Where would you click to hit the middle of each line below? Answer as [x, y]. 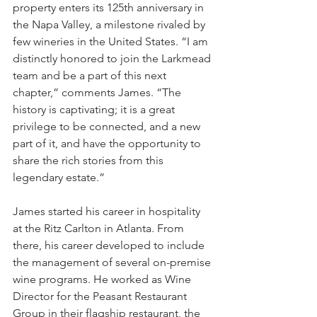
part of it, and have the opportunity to [108, 144]
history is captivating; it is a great [95, 110]
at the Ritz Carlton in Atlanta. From [100, 229]
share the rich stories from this [90, 161]
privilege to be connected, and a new [108, 127]
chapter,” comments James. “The [98, 93]
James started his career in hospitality [108, 212]
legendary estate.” [59, 178]
